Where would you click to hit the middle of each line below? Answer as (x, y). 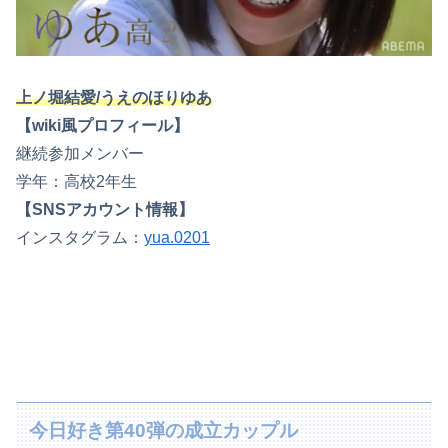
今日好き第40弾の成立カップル (164, 430)
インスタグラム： (80, 238)
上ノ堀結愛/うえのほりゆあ (114, 98)
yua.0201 (177, 238)
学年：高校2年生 (76, 182)
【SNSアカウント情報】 (105, 210)
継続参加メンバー (80, 154)
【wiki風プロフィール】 (102, 126)
